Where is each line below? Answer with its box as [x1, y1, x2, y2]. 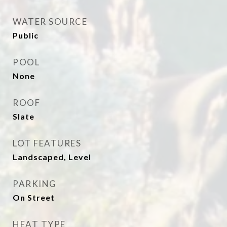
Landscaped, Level [13, 152, 91, 162]
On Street [13, 193, 55, 202]
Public [13, 30, 39, 40]
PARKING [13, 178, 57, 189]
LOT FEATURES [13, 138, 81, 148]
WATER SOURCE [13, 16, 87, 27]
